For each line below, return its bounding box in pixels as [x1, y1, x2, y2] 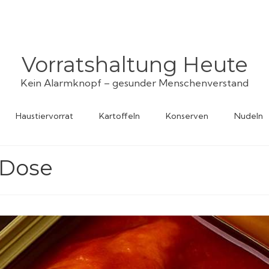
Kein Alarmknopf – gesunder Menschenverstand [20, 76, 249, 89]
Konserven [166, 110, 208, 121]
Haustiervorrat [16, 110, 73, 121]
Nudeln [234, 110, 263, 121]
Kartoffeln [99, 110, 140, 121]
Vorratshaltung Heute [21, 52, 248, 77]
